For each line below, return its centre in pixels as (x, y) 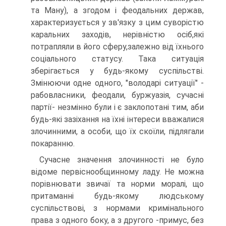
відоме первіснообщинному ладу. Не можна (117, 172)
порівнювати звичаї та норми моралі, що (117, 184)
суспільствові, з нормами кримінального (117, 208)
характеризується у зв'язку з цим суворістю (117, 22)
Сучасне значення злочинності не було (122, 160)
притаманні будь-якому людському (117, 196)
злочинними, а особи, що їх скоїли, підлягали (117, 131)
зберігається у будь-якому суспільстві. (117, 71)
